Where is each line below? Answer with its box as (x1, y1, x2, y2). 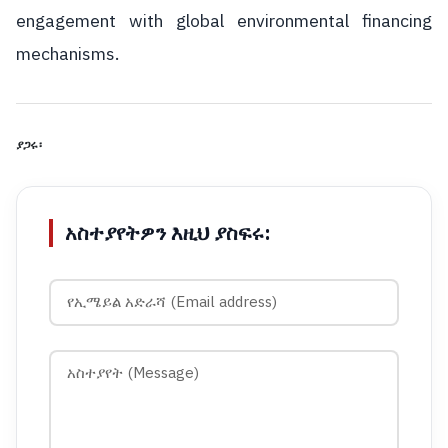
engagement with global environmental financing (16, 7, 432, 34)
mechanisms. (16, 40, 119, 67)
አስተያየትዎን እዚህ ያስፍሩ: (65, 217, 271, 248)
